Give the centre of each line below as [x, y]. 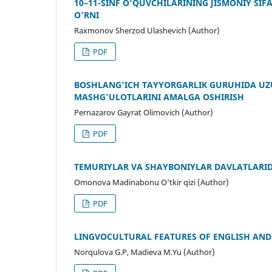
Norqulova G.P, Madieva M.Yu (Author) [144, 252]
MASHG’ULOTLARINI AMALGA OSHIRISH [159, 97]
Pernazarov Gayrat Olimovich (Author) [144, 113]
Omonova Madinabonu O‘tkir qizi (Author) [151, 182]
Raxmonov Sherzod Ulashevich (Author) [147, 31]
